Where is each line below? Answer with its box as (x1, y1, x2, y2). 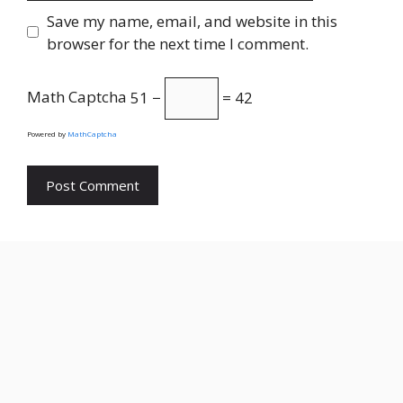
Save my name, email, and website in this (46, 10, 337, 31)
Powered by (27, 129, 67, 139)
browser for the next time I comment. (46, 32, 309, 54)
